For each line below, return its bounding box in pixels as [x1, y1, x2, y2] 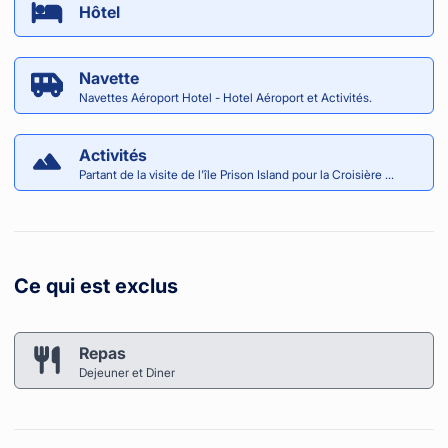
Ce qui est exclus [14, 273, 178, 298]
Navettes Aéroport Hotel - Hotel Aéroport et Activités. [79, 89, 372, 105]
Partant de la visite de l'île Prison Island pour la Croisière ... [79, 166, 394, 182]
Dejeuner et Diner [79, 364, 175, 380]
